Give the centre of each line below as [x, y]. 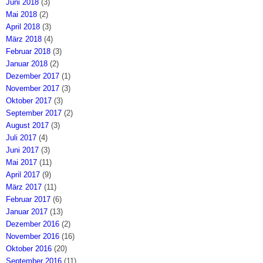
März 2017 [24, 187]
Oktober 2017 [29, 100]
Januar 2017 [27, 211]
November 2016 [33, 236]
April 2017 [23, 174]
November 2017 [33, 88]
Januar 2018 [27, 63]
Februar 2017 [28, 199]
